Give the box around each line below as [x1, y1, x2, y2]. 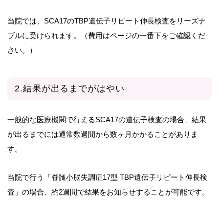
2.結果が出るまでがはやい [15, 83, 125, 93]
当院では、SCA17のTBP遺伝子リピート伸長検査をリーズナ [7, 16, 206, 25]
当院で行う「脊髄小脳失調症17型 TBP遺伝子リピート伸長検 [7, 173, 207, 181]
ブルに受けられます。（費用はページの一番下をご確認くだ [7, 31, 205, 40]
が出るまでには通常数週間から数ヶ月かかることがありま [7, 130, 198, 138]
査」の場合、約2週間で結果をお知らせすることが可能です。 [7, 187, 209, 196]
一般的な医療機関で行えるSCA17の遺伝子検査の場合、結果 [7, 115, 206, 124]
